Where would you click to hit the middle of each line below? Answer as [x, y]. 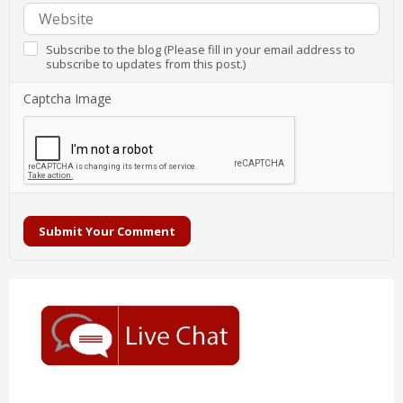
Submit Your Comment [107, 232]
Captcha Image [67, 98]
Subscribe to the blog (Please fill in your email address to [201, 49]
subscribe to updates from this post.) [146, 63]
